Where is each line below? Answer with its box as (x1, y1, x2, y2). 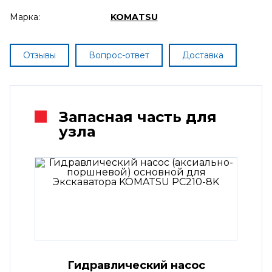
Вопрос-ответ (89, 49, 149, 61)
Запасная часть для (59, 107, 217, 126)
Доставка (182, 49, 223, 61)
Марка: (10, 11, 40, 22)
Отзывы (23, 49, 56, 61)
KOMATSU (110, 11, 158, 22)
